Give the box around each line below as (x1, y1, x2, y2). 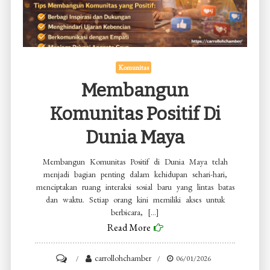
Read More (107, 221, 151, 234)
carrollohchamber (95, 253, 151, 264)
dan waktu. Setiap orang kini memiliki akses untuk (45, 194, 225, 206)
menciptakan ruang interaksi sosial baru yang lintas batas (36, 181, 234, 193)
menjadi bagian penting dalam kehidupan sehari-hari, (43, 169, 227, 180)
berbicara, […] (111, 207, 159, 218)
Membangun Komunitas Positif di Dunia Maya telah (42, 156, 228, 168)
